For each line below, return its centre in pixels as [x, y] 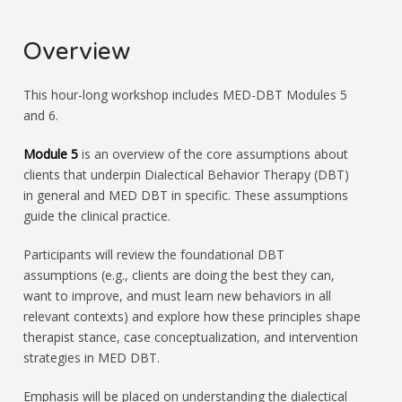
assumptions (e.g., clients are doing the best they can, [179, 275]
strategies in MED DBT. [91, 358]
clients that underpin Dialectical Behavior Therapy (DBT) [186, 175]
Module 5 [50, 154]
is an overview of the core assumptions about [213, 154]
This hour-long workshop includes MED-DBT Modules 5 [185, 95]
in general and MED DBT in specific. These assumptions [185, 196]
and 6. [40, 116]
